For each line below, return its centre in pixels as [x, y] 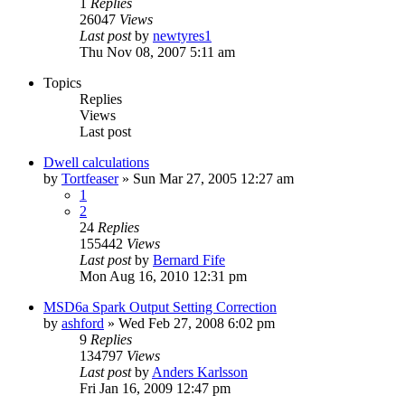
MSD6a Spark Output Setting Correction [160, 306]
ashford [83, 323]
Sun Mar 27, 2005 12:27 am [213, 178]
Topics [62, 82]
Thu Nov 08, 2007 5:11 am [157, 52]
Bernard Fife [189, 259]
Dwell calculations [96, 162]
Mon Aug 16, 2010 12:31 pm [163, 276]
